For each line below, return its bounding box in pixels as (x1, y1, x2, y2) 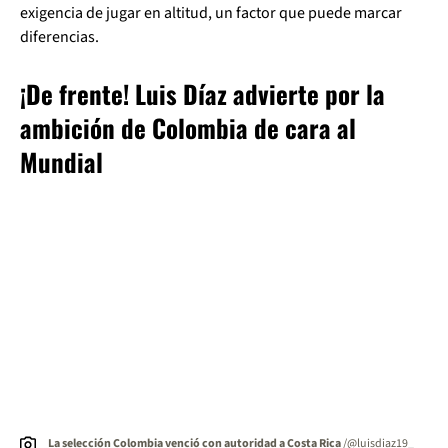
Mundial (20, 143, 103, 181)
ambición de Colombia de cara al (20, 109, 356, 147)
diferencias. (20, 26, 99, 49)
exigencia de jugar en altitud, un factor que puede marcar (20, 2, 402, 25)
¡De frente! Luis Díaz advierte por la (20, 75, 385, 113)
